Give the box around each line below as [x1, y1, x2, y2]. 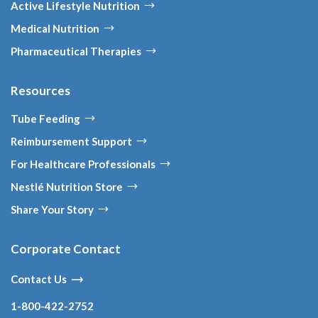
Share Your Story [11, 203, 94, 216]
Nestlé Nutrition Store [11, 180, 123, 194]
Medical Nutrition [11, 22, 99, 35]
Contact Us [11, 273, 67, 286]
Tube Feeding [11, 112, 80, 126]
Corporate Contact [11, 241, 121, 257]
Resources [11, 83, 70, 99]
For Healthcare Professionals [11, 158, 155, 171]
